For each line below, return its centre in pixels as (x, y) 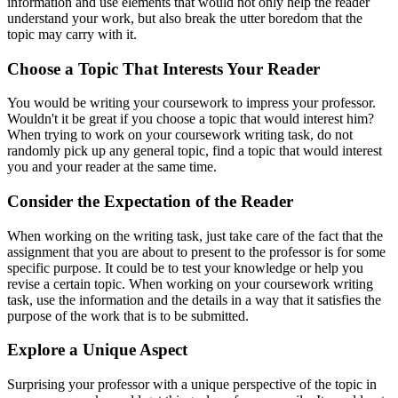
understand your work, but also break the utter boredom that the (185, 18)
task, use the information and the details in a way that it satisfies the (194, 299)
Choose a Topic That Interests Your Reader (163, 68)
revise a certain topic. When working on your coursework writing (190, 283)
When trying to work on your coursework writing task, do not (180, 135)
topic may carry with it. (72, 34)
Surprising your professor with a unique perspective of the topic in (192, 385)
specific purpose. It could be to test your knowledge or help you (185, 267)
